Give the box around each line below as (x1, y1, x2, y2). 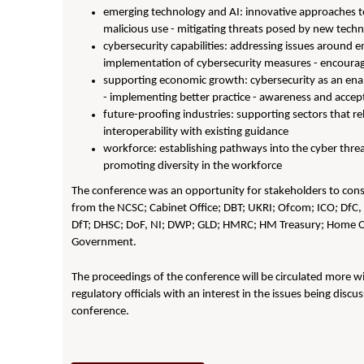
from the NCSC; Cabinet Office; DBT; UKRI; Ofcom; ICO (71, 202, 336, 214)
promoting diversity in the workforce (103, 160, 283, 172)
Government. (71, 236, 137, 249)
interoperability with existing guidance (103, 126, 289, 138)
